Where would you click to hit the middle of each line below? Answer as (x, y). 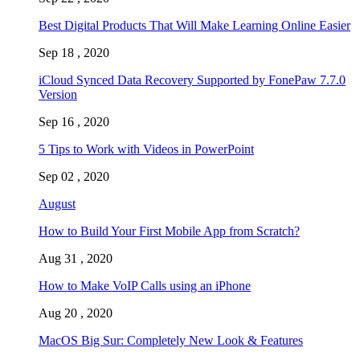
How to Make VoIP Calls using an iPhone (145, 285)
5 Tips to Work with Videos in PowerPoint (146, 149)
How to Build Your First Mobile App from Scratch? (169, 231)
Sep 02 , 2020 (74, 176)
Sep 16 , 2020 (74, 121)
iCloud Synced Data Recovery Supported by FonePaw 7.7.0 (192, 80)
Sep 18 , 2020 (74, 52)
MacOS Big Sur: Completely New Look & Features (171, 340)
